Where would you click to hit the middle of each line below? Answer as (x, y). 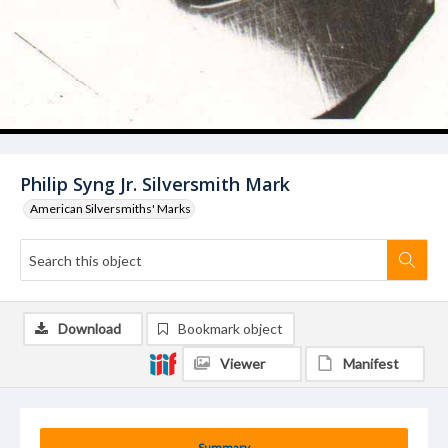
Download (89, 328)
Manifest (371, 363)
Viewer (242, 363)
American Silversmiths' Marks (110, 208)
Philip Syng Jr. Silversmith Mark (155, 184)
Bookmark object (230, 328)
